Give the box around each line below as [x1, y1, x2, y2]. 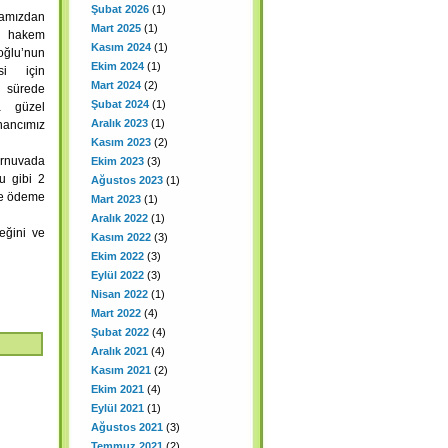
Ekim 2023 [91, 155, 144, 167]
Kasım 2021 [91, 364, 151, 376]
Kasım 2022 [91, 231, 151, 243]
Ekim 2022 [91, 250, 144, 262]
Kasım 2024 [91, 41, 151, 53]
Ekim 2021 [91, 383, 144, 395]
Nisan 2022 [91, 288, 148, 300]
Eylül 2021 [91, 402, 144, 414]
